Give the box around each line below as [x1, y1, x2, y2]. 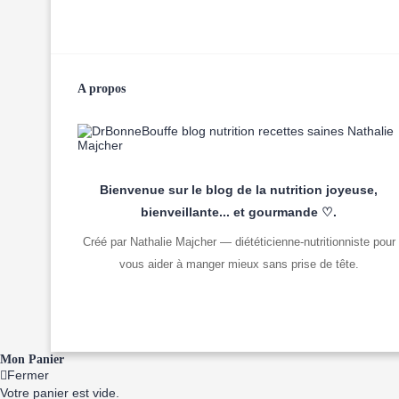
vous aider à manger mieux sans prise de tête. [118, 256, 359, 271]
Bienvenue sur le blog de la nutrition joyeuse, [100, 182, 379, 197]
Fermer [7, 367, 49, 382]
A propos [77, 81, 126, 95]
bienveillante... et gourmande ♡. [141, 204, 338, 219]
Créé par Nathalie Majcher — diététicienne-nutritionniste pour [82, 234, 395, 248]
